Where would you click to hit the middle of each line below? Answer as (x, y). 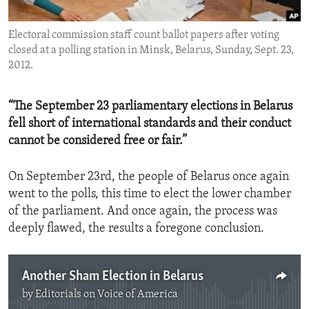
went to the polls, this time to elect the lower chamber (150, 195)
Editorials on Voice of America (107, 295)
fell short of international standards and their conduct (150, 124)
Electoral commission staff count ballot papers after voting (144, 36)
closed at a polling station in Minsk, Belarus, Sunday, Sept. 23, (151, 51)
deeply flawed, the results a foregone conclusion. (136, 229)
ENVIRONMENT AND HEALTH (91, 13)
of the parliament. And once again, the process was (143, 212)
